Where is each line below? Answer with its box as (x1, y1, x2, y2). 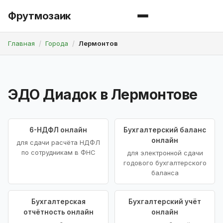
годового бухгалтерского (123, 159, 207, 167)
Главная (8, 39, 35, 47)
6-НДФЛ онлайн (29, 126, 87, 134)
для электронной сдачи (126, 149, 203, 157)
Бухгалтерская (31, 198, 86, 206)
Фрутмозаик (8, 10, 71, 22)
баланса (151, 169, 179, 177)
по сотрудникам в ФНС (21, 148, 96, 157)
